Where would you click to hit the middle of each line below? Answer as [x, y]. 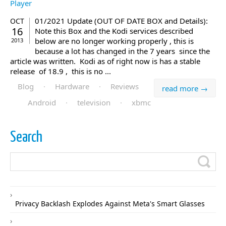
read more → [185, 89]
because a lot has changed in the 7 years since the [122, 51]
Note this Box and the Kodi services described [114, 31]
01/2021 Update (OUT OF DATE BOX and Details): [121, 21]
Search [26, 137]
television [94, 103]
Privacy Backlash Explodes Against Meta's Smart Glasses [110, 204]
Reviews [125, 87]
